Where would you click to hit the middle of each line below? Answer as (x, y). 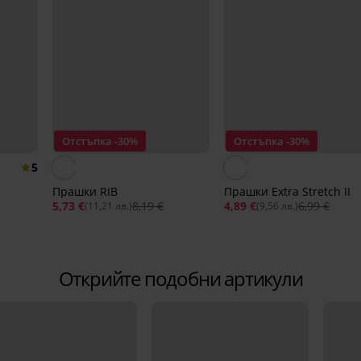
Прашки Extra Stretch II (287, 192)
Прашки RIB (85, 192)
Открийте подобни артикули (180, 279)
